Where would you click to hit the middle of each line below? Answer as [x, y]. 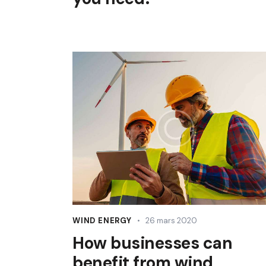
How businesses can [152, 243]
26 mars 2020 [172, 221]
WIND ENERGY [102, 221]
